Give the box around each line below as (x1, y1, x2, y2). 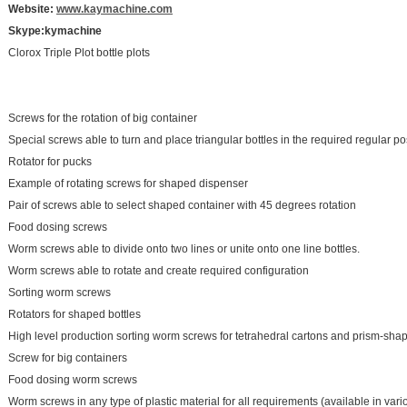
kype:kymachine (15, 25, 102, 37)
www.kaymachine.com (56, 3, 173, 15)
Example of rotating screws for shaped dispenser (8, 177, 248, 190)
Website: (8, 3, 56, 15)
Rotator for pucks (8, 155, 92, 168)
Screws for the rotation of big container (8, 112, 197, 124)
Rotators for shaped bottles (8, 308, 141, 321)
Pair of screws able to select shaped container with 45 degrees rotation (8, 199, 356, 212)
